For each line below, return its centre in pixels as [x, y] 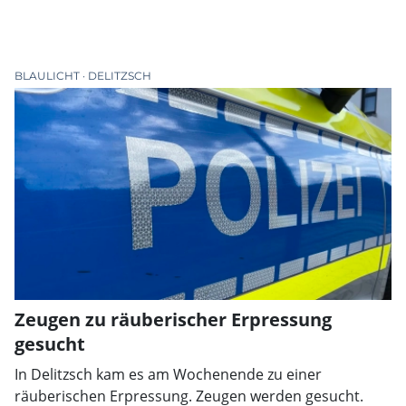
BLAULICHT [48, 76]
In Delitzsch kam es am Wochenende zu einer [168, 375]
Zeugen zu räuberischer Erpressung [173, 320]
